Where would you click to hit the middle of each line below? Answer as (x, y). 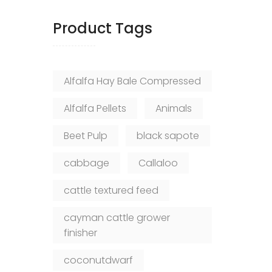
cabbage (87, 163)
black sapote (168, 136)
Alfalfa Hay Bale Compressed (132, 81)
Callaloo (158, 163)
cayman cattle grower (117, 218)
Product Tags (103, 28)
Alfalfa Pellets (95, 108)
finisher (80, 233)
